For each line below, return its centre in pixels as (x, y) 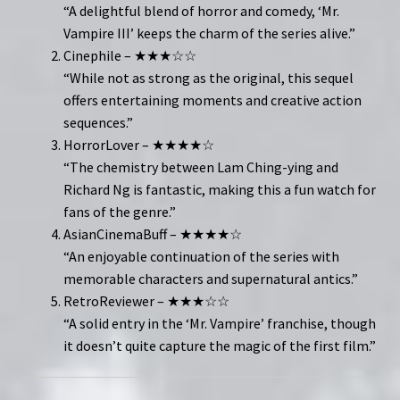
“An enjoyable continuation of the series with (201, 256)
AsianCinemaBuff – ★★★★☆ (152, 233)
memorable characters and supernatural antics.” (210, 278)
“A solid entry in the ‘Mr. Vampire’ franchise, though (219, 323)
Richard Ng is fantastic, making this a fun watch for (219, 189)
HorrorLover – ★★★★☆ (138, 144)
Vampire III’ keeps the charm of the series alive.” (209, 33)
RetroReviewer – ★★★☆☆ (146, 300)
